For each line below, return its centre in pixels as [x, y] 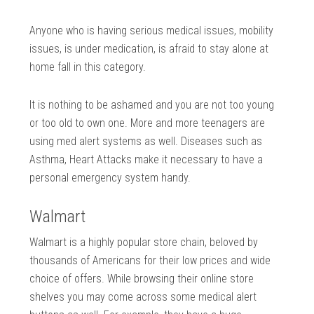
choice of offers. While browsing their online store [142, 279]
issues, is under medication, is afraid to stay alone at [149, 49]
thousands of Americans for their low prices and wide [150, 261]
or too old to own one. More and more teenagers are [148, 123]
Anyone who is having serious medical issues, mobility [152, 31]
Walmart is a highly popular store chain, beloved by [144, 243]
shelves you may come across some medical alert [143, 297]
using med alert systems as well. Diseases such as [146, 142]
